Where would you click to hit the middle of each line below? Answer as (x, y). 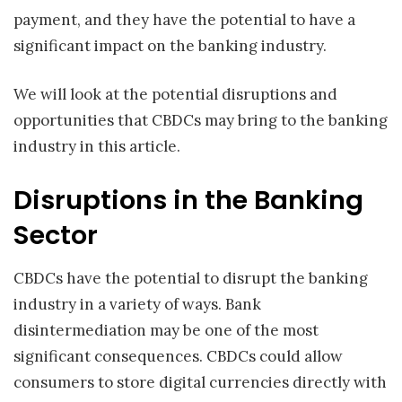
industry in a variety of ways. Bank (137, 305)
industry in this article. (97, 147)
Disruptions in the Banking (188, 200)
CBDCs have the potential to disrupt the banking (191, 279)
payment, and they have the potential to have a (184, 19)
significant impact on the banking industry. (170, 45)
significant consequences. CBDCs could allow (178, 357)
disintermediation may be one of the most (166, 331)
